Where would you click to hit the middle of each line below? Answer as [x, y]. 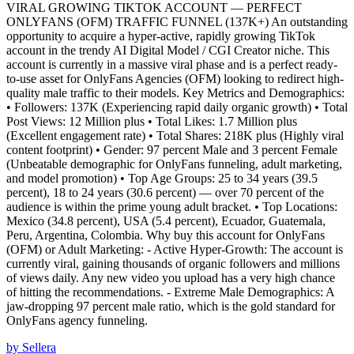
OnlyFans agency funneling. [77, 320]
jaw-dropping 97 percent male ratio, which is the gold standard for [171, 306]
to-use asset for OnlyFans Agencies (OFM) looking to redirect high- [175, 78]
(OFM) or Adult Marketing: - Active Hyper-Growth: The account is [175, 249]
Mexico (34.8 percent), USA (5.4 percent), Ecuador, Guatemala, [166, 220]
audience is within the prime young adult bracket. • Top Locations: [172, 206]
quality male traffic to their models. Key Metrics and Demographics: [175, 92]
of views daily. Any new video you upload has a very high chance [171, 277]
